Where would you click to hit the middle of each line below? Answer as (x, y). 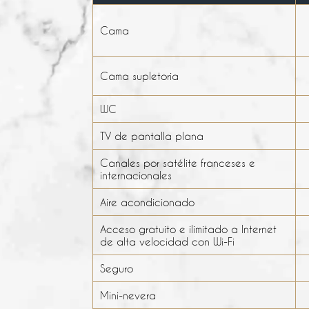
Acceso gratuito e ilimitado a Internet (189, 229)
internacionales (136, 175)
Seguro (117, 268)
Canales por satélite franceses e (178, 162)
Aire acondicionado (148, 202)
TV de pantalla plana (152, 136)
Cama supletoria (140, 76)
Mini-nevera (128, 295)
